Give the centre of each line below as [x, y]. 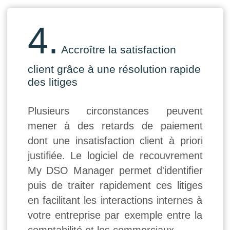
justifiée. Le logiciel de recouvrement [115, 156]
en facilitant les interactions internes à [115, 200]
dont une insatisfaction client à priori [115, 141]
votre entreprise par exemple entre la [115, 215]
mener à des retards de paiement [115, 126]
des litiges [52, 82]
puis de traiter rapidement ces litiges [115, 186]
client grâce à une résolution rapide [114, 69]
